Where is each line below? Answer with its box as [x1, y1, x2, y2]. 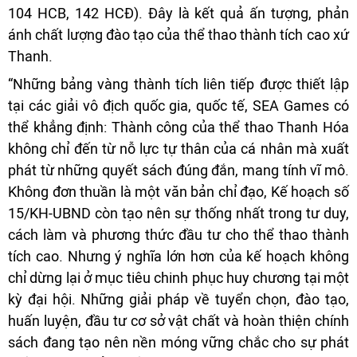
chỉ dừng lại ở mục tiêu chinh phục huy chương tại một [8, 269, 349, 286]
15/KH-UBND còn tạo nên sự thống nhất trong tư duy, [8, 204, 349, 222]
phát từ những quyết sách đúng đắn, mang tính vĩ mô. [8, 161, 349, 178]
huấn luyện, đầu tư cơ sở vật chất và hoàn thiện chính [8, 312, 349, 329]
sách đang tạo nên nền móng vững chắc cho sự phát [8, 333, 349, 351]
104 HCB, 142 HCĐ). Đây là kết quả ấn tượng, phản [8, 4, 349, 22]
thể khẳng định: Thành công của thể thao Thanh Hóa [8, 118, 349, 135]
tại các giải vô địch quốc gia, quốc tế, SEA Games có [8, 96, 349, 114]
